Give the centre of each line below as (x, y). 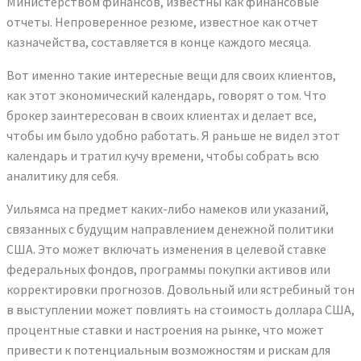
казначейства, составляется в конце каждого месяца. (159, 41)
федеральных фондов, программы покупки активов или (168, 269)
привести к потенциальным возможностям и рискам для (168, 349)
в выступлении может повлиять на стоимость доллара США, (180, 309)
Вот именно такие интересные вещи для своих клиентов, (171, 75)
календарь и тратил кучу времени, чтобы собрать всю (163, 155)
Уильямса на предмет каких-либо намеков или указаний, (168, 208)
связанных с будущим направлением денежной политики (170, 228)
